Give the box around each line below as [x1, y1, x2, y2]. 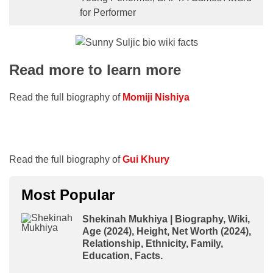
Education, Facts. [82, 250, 163, 261]
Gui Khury [122, 154, 169, 165]
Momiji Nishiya [122, 92, 190, 102]
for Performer [80, 7, 136, 18]
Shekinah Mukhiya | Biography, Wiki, [82, 214, 250, 224]
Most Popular [21, 186, 115, 203]
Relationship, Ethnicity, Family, [82, 238, 223, 249]
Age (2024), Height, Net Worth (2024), [82, 226, 251, 236]
